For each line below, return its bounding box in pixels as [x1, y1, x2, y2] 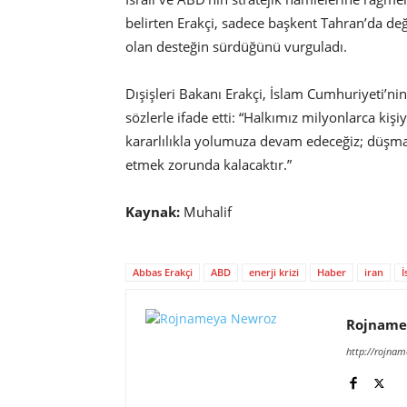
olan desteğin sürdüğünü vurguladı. [125, 36, 347, 55]
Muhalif [180, 202, 232, 221]
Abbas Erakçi [133, 264, 193, 279]
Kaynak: [125, 202, 180, 221]
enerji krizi [249, 264, 299, 279]
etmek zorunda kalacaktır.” [125, 154, 292, 174]
